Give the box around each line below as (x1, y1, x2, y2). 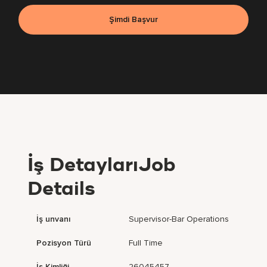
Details (27, 180, 96, 200)
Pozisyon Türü (36, 238, 92, 249)
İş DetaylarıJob (27, 156, 176, 176)
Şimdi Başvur (109, 14, 158, 25)
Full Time (129, 238, 163, 249)
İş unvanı (36, 214, 71, 225)
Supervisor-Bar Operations (129, 214, 229, 225)
